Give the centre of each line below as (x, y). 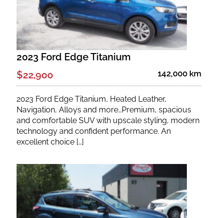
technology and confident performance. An (93, 131)
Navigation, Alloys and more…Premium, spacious (104, 110)
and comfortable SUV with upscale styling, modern (108, 121)
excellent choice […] (50, 142)
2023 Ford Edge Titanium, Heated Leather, (91, 99)
